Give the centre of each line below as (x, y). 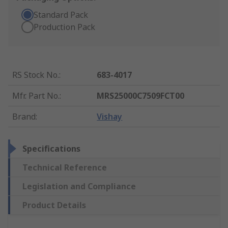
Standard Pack (61, 15)
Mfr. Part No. (36, 96)
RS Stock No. (36, 75)
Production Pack (64, 27)
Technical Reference (65, 168)
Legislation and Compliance (79, 187)
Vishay (110, 117)
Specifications (51, 149)
